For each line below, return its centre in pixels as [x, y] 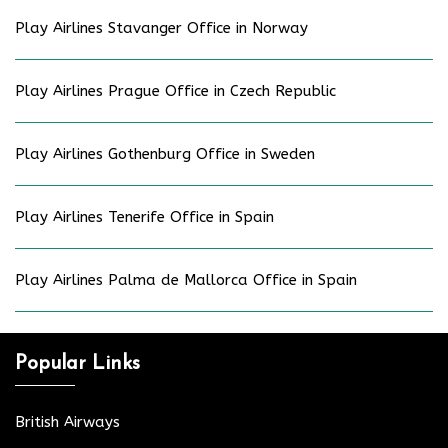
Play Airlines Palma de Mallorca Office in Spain [186, 279]
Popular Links [77, 363]
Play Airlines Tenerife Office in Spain [144, 216]
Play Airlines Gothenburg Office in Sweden [165, 153]
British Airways [67, 421]
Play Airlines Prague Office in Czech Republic [175, 90]
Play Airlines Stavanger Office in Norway [161, 27]
